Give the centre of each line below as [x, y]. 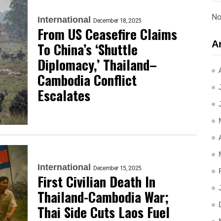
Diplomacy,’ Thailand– [97, 65]
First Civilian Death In [96, 182]
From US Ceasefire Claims [107, 34]
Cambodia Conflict [87, 80]
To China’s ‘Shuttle [88, 49]
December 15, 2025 [117, 168]
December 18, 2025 [117, 21]
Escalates [64, 95]
